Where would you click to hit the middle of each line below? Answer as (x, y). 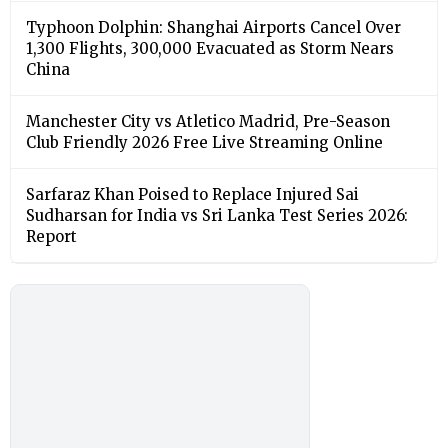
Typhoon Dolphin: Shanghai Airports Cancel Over (213, 27)
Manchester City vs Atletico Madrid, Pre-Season (208, 121)
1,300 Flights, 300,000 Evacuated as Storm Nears (210, 48)
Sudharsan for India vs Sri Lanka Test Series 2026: (217, 215)
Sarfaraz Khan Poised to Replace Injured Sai (192, 194)
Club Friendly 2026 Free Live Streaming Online (204, 142)
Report (51, 236)
